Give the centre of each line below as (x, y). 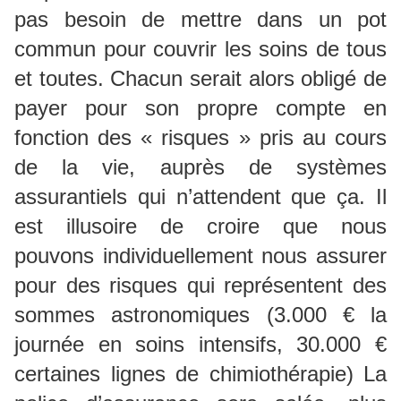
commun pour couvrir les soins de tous (200, 48)
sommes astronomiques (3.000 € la (200, 314)
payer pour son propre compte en (200, 107)
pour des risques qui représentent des (200, 285)
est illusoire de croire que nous (200, 226)
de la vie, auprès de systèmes (200, 166)
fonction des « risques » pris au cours (200, 137)
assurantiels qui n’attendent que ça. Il (200, 196)
